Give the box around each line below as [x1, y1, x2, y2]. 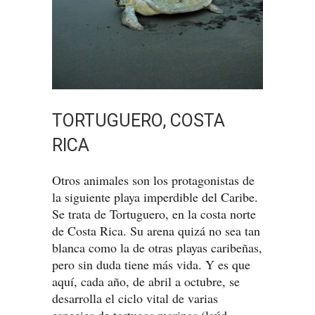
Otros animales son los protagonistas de [52, 172, 255, 189]
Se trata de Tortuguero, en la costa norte [52, 205, 256, 223]
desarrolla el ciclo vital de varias [52, 290, 218, 307]
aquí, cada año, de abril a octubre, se [52, 273, 240, 290]
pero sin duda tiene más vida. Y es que [52, 256, 250, 274]
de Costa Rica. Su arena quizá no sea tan [52, 222, 260, 240]
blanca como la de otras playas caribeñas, [52, 239, 262, 257]
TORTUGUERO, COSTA [52, 110, 225, 131]
